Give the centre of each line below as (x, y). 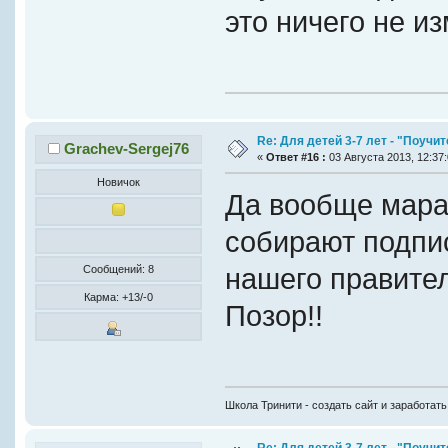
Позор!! (273, 315)
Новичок (119, 181)
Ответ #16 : (295, 156)
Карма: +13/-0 (119, 296)
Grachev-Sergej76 (127, 148)
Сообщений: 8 (119, 268)
